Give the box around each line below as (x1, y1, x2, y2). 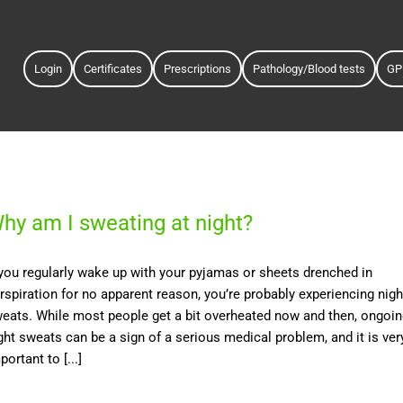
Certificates (83, 61, 142, 76)
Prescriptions (163, 61, 231, 76)
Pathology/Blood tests (252, 61, 365, 76)
